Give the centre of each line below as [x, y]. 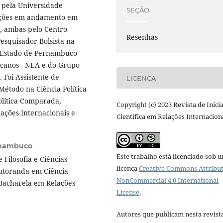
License [128, 192]
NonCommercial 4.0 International [167, 180]
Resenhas [142, 37]
